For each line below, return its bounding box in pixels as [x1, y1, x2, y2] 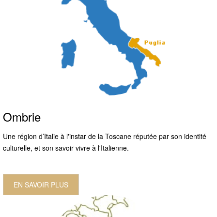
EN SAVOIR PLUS [14, 179, 68, 189]
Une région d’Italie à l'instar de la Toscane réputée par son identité [3, 131, 206, 141]
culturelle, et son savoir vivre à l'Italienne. [3, 142, 129, 153]
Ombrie [3, 108, 41, 125]
